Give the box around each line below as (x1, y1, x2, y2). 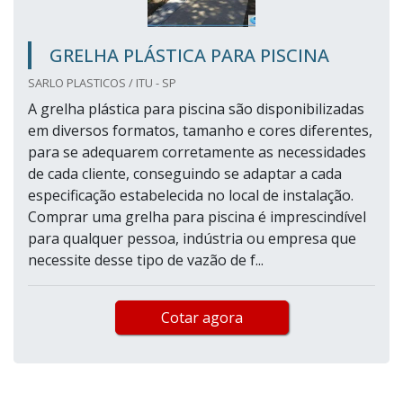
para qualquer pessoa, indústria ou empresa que (28, 228, 356, 249)
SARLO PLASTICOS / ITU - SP (28, 75, 176, 92)
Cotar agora (160, 308, 243, 328)
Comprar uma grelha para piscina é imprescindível (28, 207, 366, 228)
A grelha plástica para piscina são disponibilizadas (28, 99, 364, 120)
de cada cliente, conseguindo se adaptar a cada (28, 164, 342, 184)
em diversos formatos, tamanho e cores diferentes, (28, 121, 372, 141)
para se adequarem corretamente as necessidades (28, 142, 366, 163)
